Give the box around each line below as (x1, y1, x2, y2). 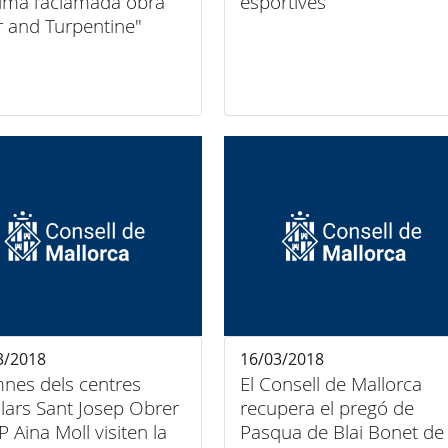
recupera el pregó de (239, 395, 414, 421)
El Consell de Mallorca (239, 371, 422, 397)
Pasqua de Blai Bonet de (239, 419, 444, 445)
